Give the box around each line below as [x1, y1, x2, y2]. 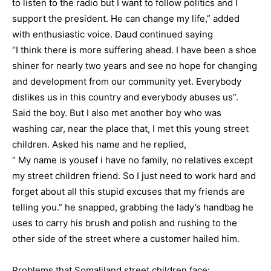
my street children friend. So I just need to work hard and [12, 170, 256, 181]
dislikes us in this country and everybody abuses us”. [12, 91, 238, 103]
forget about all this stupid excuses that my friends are [12, 186, 245, 197]
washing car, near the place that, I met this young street [12, 123, 249, 134]
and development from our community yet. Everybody [12, 76, 241, 87]
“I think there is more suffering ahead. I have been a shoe [12, 44, 256, 56]
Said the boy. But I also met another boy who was [12, 107, 221, 119]
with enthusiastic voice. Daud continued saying [12, 28, 213, 40]
